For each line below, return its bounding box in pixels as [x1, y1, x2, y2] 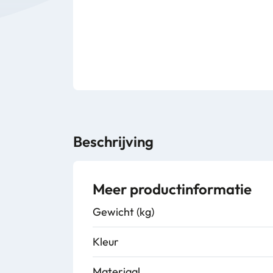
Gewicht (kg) [93, 205, 154, 219]
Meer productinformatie [93, 180, 252, 198]
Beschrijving [73, 132, 154, 151]
